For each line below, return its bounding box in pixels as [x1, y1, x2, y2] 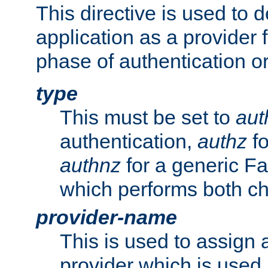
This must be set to [60, 105, 236, 129]
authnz [60, 153, 121, 176]
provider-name [36, 205, 177, 229]
